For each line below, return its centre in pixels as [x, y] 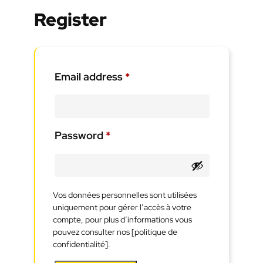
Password [80, 136]
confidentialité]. [82, 244]
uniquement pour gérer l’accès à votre [122, 207]
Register [70, 20]
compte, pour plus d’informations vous [122, 219]
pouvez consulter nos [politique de [115, 232]
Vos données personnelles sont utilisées [125, 195]
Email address [90, 76]
